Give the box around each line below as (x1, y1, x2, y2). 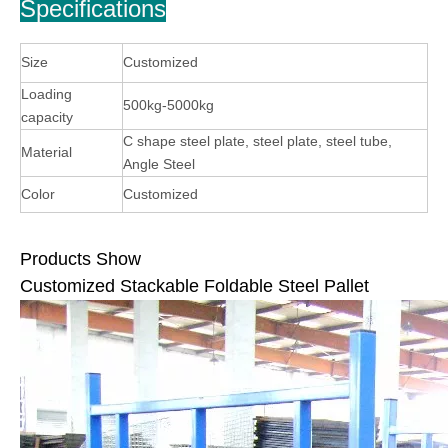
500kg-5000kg (123, 96, 214, 113)
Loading (21, 85, 72, 102)
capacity (21, 108, 73, 125)
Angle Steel (123, 155, 195, 172)
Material (21, 143, 72, 160)
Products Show (20, 248, 141, 269)
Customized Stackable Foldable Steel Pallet (20, 275, 369, 296)
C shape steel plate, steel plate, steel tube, (123, 132, 392, 149)
